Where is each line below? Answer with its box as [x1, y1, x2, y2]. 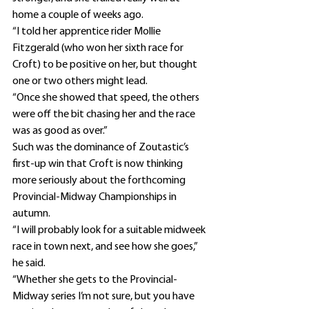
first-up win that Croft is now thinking [12, 159, 185, 170]
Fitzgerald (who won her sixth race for [12, 43, 186, 54]
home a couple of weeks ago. [12, 10, 143, 21]
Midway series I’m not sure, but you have [12, 291, 197, 303]
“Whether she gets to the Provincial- [12, 275, 177, 286]
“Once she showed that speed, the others [12, 92, 201, 104]
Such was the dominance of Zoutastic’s [12, 142, 191, 154]
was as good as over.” [12, 126, 108, 137]
